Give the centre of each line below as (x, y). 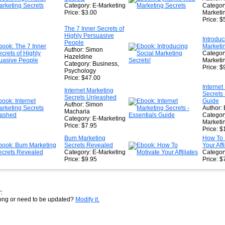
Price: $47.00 (82, 78)
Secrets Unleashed (90, 97)
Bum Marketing (85, 138)
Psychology (80, 71)
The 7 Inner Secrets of (94, 29)
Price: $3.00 (81, 13)
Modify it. (87, 199)
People (74, 43)
